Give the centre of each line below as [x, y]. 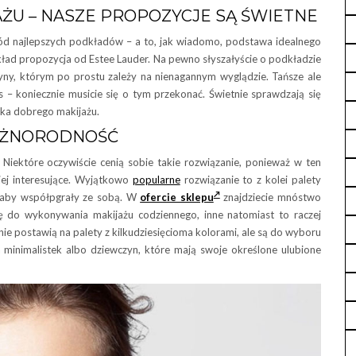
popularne [156, 180]
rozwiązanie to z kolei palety [251, 180]
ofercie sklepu [177, 197]
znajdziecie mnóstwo [270, 197]
